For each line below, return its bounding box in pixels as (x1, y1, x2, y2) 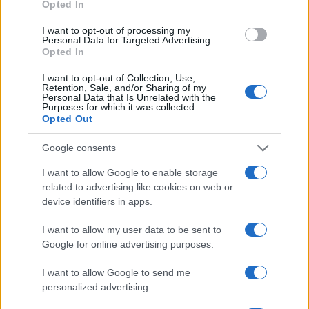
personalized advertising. (42, 281, 151, 292)
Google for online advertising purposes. (42, 238, 214, 250)
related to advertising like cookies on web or (42, 181, 233, 192)
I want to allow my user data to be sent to (42, 223, 221, 235)
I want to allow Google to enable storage (42, 166, 218, 178)
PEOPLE (23, 263, 55, 272)
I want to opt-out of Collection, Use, (42, 72, 195, 83)
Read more (11, 221, 102, 244)
